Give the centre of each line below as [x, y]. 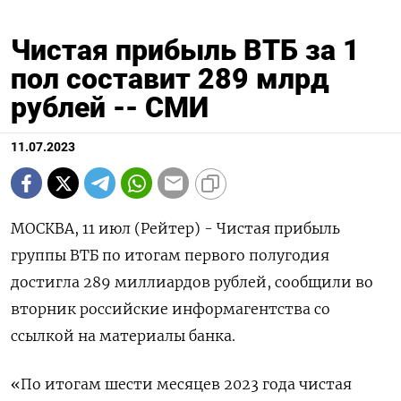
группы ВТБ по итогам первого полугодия [170, 256]
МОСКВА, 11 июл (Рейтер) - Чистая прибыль [175, 229]
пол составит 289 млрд [170, 79]
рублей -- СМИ [110, 108]
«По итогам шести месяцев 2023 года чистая [181, 384]
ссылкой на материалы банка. [123, 336]
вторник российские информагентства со [171, 309]
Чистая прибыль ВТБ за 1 [185, 51]
